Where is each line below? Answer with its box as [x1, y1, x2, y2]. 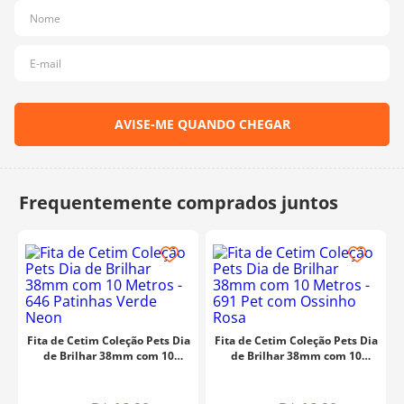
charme [67, 11, 106, 27]
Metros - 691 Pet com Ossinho [216, 363, 375, 379]
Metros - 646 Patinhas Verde [33, 363, 183, 379]
